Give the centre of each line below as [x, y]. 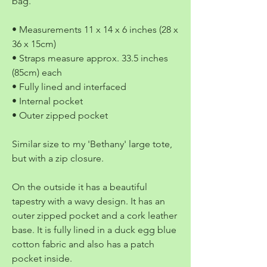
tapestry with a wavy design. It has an [89, 201]
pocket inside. [44, 258]
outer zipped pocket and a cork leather [94, 215]
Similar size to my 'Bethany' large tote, [92, 144]
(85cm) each [37, 72]
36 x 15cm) [34, 44]
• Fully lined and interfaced [69, 86]
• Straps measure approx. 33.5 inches [90, 58]
